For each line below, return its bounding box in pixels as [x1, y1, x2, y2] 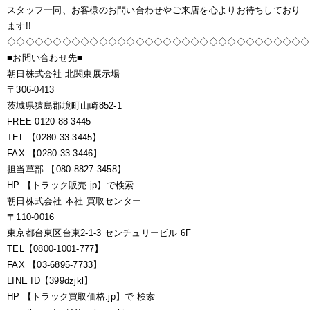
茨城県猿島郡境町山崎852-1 [7, 100, 122, 111]
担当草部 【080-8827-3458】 [7, 164, 127, 174]
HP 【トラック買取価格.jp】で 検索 [7, 291, 156, 302]
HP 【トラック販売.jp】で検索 [7, 180, 134, 190]
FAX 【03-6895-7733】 [7, 259, 102, 270]
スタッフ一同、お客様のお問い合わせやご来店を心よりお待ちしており [7, 5, 301, 15]
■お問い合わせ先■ [7, 53, 83, 63]
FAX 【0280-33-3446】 [7, 148, 102, 158]
